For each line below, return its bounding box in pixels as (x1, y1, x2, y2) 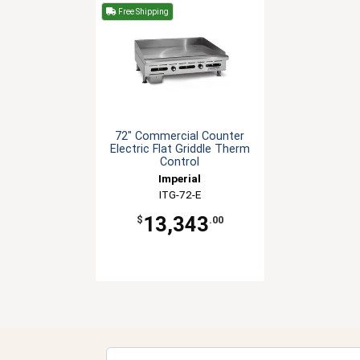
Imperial (158, 172, 202, 186)
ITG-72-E (158, 188, 201, 202)
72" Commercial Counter (115, 129, 245, 144)
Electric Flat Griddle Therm (109, 142, 250, 157)
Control (160, 155, 200, 170)
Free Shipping (116, 7, 169, 17)
